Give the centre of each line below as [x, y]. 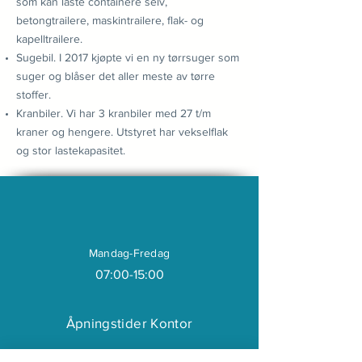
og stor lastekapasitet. [71, 150]
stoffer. [35, 95]
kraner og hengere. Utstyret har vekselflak [122, 132]
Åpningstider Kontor [129, 323]
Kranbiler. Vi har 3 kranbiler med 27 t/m [114, 113]
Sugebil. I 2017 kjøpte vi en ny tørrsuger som [128, 57]
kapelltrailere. [51, 39]
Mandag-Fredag [129, 253]
